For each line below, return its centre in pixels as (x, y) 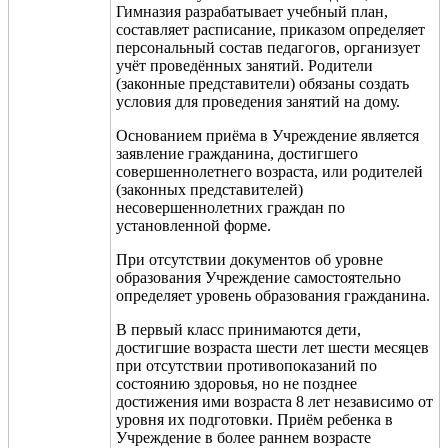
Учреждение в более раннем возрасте (243, 437)
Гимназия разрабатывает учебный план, (252, 11)
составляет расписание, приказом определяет (270, 29)
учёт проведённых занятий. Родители (244, 65)
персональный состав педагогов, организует (268, 47)
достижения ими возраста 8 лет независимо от (274, 401)
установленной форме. (193, 225)
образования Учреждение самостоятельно (258, 277)
